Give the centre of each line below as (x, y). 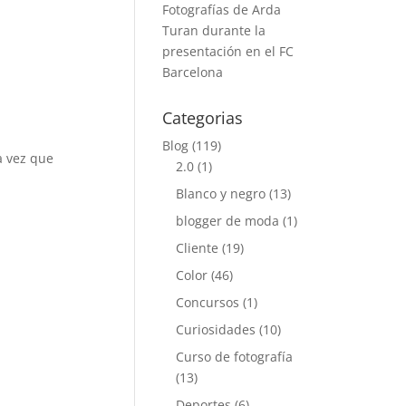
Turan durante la (214, 30)
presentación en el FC (228, 51)
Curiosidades (216, 329)
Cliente (198, 248)
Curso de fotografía (235, 357)
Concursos (208, 302)
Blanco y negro (221, 193)
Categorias (203, 118)
